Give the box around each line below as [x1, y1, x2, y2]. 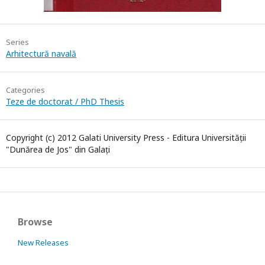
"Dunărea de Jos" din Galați [6, 144, 110, 155]
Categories [6, 85, 45, 95]
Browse [18, 215, 53, 228]
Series [6, 37, 29, 47]
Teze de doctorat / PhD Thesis [6, 96, 124, 107]
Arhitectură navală [6, 48, 76, 59]
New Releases [18, 237, 69, 248]
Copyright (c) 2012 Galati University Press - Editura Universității [6, 132, 246, 143]
